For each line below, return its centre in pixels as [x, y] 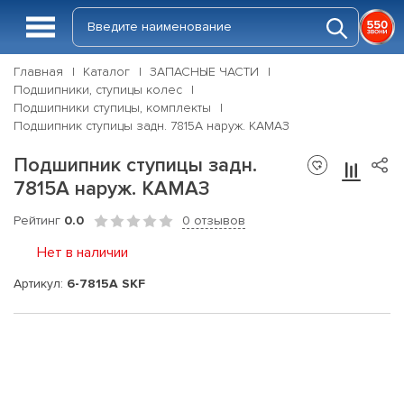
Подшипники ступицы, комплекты [112, 108]
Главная [38, 72]
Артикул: [40, 283]
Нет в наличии [83, 252]
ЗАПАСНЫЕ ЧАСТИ [204, 72]
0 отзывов [214, 220]
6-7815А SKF [106, 283]
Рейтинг [39, 220]
